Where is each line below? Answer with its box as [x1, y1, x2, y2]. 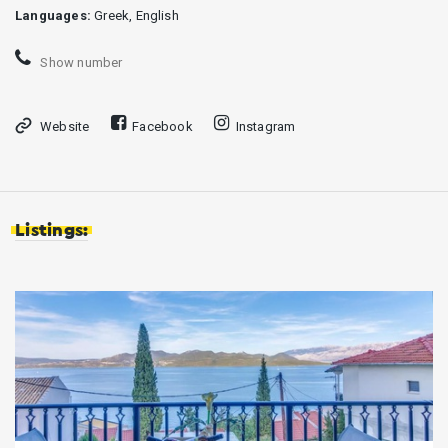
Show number [37, 54, 123, 70]
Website [40, 119, 90, 135]
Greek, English [90, 7, 179, 23]
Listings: [15, 222, 89, 241]
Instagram [235, 119, 296, 135]
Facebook [132, 119, 193, 135]
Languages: [15, 7, 91, 23]
